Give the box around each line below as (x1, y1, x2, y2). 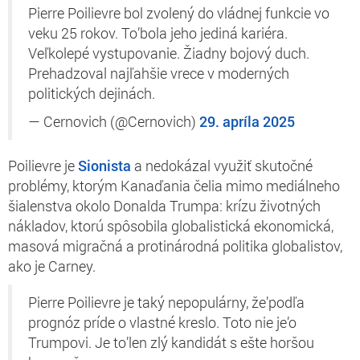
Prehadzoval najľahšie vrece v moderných (28, 63, 289, 83)
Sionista (78, 155, 131, 175)
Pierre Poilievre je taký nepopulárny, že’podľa (28, 292, 305, 312)
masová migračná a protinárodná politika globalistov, (8, 235, 342, 256)
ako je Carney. (8, 256, 96, 276)
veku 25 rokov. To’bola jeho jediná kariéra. (28, 23, 288, 43)
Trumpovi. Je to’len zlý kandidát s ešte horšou (28, 333, 314, 352)
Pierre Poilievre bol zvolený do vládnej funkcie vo (28, 3, 329, 22)
